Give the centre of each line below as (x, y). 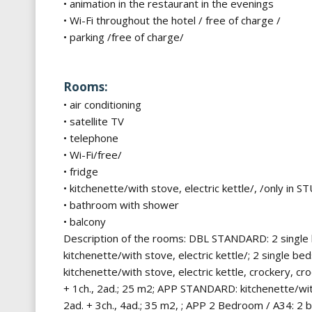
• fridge (81, 171)
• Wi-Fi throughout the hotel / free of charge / (172, 20)
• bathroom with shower (121, 205)
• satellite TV (94, 121)
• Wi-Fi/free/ (93, 155)
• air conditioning (102, 104)
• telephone (91, 138)
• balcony (85, 221)
